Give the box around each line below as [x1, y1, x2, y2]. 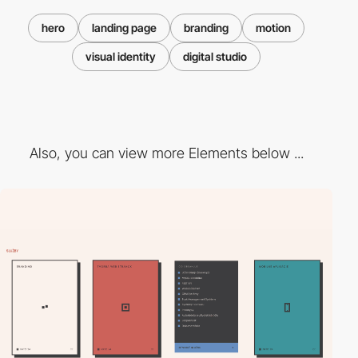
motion [256, 20, 291, 34]
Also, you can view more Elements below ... [29, 145, 304, 162]
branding [184, 20, 229, 34]
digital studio [183, 49, 247, 63]
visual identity [86, 49, 156, 63]
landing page [92, 20, 157, 34]
